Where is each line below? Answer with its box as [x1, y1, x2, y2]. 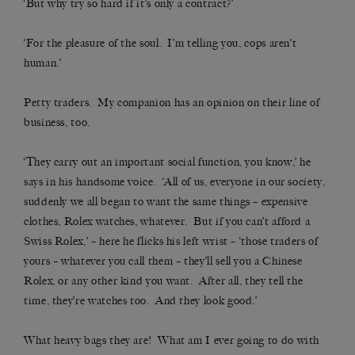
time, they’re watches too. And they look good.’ [24, 294, 258, 308]
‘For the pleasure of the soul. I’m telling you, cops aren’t [24, 36, 297, 51]
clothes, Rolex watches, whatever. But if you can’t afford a [24, 215, 311, 229]
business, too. [24, 116, 90, 130]
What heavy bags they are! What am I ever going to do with [24, 334, 320, 348]
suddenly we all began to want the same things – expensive [24, 195, 308, 209]
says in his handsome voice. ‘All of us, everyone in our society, [24, 175, 326, 189]
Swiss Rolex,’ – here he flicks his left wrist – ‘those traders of [24, 235, 319, 249]
